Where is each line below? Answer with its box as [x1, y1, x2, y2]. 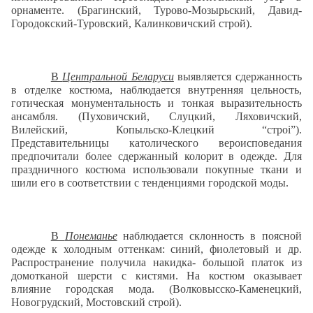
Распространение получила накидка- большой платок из [11, 256, 302, 269]
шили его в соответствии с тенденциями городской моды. [11, 177, 289, 189]
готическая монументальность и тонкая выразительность [11, 97, 302, 110]
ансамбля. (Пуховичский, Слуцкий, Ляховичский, [11, 110, 302, 123]
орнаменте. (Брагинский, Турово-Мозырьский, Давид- [11, 4, 302, 17]
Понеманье [64, 230, 117, 242]
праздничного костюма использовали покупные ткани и [11, 163, 302, 176]
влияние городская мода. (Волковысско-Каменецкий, [11, 283, 302, 296]
